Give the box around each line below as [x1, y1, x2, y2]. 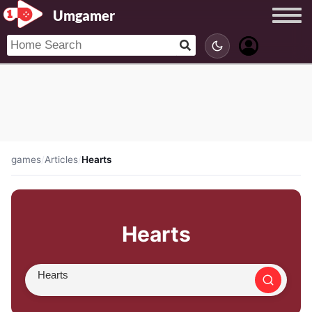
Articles [45, 154, 78, 165]
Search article [37, 280, 110, 295]
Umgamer [52, 7, 115, 24]
